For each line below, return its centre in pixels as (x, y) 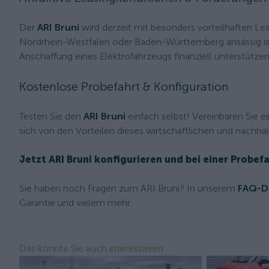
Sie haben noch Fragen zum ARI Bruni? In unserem (128, 188)
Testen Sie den (51, 116)
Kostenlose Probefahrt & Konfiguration (124, 86)
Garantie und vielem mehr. (75, 203)
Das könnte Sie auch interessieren (91, 248)
